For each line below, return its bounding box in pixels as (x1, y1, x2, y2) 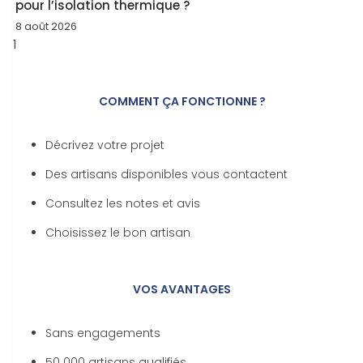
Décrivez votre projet (45, 136, 164, 153)
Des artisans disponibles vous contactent (45, 165, 288, 182)
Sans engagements (45, 324, 160, 341)
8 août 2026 (15, 18, 77, 34)
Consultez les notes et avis (45, 194, 200, 211)
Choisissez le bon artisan (45, 224, 190, 241)
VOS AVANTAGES (133, 280, 231, 297)
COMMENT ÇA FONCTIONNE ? (98, 92, 266, 109)
